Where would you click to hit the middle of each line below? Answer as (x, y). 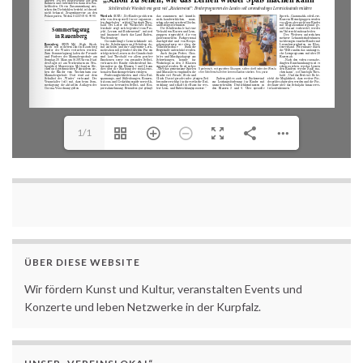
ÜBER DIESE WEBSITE (82, 262)
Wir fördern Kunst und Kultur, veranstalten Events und (163, 288)
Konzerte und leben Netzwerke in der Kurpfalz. (143, 306)
